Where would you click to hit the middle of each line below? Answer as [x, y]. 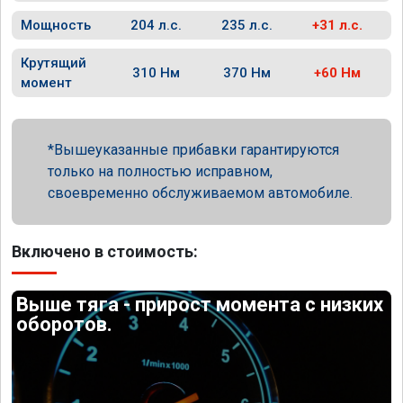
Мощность [56, 25]
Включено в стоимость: [105, 251]
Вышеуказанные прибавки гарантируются [197, 150]
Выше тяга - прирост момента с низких [200, 304]
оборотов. [65, 324]
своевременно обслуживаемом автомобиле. [200, 193]
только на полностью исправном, [160, 171]
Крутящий [54, 63]
